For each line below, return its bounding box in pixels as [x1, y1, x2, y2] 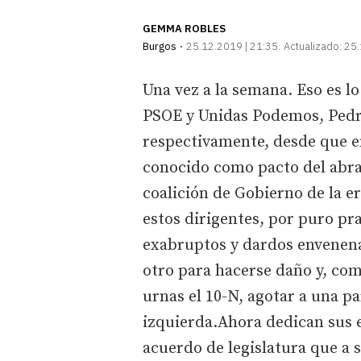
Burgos [143, 39, 176, 53]
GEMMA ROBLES [143, 21, 226, 35]
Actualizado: [284, 39, 342, 53]
